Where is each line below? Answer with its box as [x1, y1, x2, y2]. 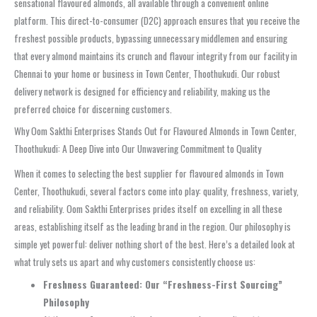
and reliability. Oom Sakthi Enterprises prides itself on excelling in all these [14, 202, 282, 217]
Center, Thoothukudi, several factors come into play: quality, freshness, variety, [14, 184, 299, 199]
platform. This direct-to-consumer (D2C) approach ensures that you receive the [14, 13, 300, 28]
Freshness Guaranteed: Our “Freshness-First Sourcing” [43, 277, 283, 292]
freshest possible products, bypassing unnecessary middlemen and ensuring [14, 30, 287, 45]
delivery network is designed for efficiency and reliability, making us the [14, 83, 270, 98]
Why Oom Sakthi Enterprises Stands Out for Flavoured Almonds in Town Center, [14, 124, 296, 139]
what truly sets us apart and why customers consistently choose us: [14, 255, 255, 270]
